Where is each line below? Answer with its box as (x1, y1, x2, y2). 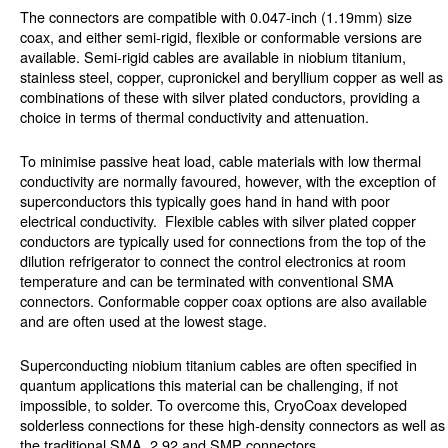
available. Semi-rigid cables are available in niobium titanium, (20, 46, 406, 68)
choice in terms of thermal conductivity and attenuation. (20, 106, 369, 128)
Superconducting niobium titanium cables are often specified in (20, 354, 417, 376)
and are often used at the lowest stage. (20, 310, 267, 332)
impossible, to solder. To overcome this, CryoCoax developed (20, 394, 407, 416)
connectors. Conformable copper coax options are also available (20, 290, 427, 312)
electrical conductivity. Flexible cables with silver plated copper (20, 210, 416, 232)
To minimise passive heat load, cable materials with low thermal (20, 150, 421, 172)
